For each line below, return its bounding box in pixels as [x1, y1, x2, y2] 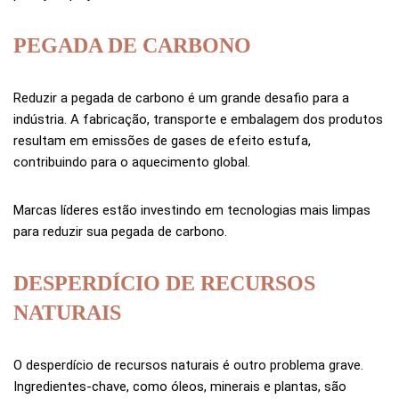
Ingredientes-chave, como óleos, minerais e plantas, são [13, 379, 346, 395]
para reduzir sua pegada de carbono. [13, 224, 227, 240]
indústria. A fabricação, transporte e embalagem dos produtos [13, 111, 383, 128]
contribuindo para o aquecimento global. [13, 154, 250, 171]
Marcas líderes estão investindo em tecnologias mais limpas [13, 202, 370, 219]
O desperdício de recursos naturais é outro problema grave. [13, 357, 363, 374]
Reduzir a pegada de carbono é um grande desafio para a [13, 90, 349, 107]
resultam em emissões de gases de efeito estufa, [13, 133, 311, 150]
